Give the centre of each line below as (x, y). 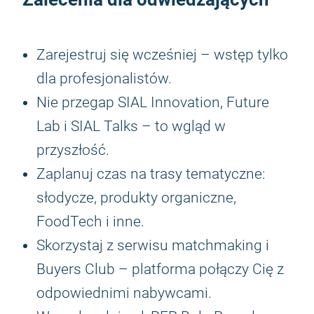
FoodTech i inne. (90, 221)
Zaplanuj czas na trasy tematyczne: (151, 174)
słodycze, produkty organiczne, (136, 198)
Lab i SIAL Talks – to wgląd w (131, 126)
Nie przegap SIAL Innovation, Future (153, 102)
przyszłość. (73, 150)
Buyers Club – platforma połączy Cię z (160, 269)
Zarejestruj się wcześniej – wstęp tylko (162, 55)
